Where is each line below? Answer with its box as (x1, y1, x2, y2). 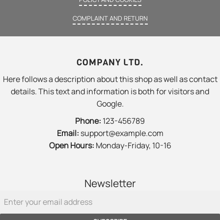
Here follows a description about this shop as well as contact (2, 73, 218, 84)
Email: (56, 127, 79, 138)
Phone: (75, 115, 101, 126)
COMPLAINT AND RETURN (72, 14, 148, 23)
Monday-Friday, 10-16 (94, 139, 171, 151)
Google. (96, 98, 124, 109)
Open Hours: (49, 139, 94, 151)
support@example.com (79, 127, 164, 138)
